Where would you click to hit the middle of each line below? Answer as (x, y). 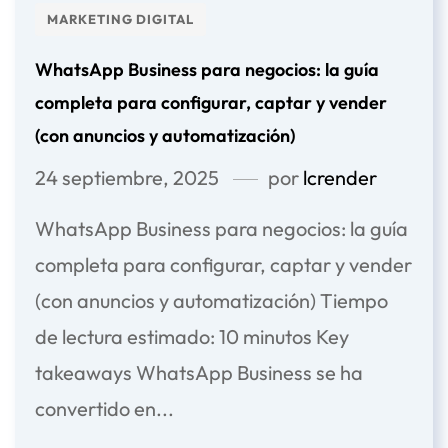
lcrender (340, 177)
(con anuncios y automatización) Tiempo (211, 300)
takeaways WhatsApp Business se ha (199, 372)
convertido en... (104, 408)
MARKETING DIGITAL (120, 18)
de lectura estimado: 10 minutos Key (192, 336)
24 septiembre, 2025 (127, 177)
